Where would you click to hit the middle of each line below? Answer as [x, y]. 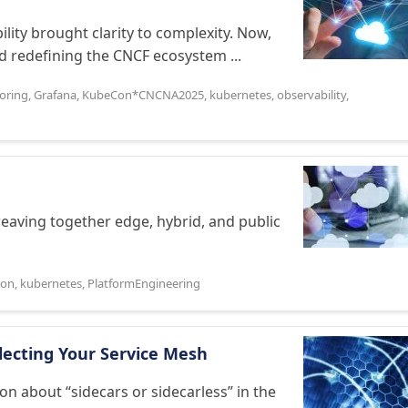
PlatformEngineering [144, 283]
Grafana [55, 95]
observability [311, 95]
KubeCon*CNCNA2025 [143, 95]
